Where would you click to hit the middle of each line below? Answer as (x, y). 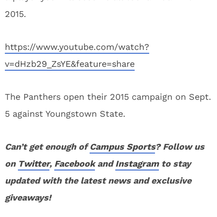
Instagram (137, 163)
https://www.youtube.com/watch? (77, 47)
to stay (175, 163)
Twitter (34, 163)
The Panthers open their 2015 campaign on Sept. (108, 97)
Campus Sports (122, 147)
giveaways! (28, 197)
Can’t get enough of (47, 147)
